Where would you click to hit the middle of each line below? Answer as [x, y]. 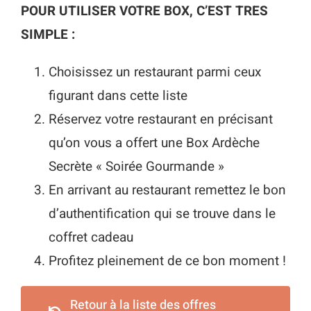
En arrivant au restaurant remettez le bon [167, 190]
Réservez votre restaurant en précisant [160, 119]
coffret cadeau [91, 237]
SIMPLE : [48, 34]
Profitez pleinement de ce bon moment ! [167, 261]
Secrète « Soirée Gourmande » [136, 166]
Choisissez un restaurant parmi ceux [154, 72]
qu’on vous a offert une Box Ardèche [154, 143]
